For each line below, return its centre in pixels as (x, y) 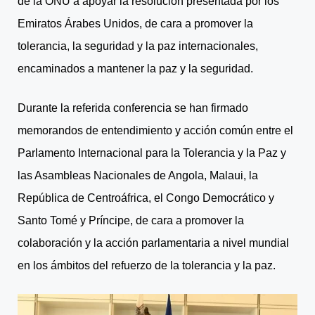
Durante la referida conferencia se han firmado (133, 108)
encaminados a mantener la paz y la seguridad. (135, 68)
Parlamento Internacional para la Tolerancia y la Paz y (152, 153)
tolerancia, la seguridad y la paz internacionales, (138, 46)
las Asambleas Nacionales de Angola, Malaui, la (138, 175)
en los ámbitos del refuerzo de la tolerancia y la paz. (147, 265)
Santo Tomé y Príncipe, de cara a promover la (131, 220)
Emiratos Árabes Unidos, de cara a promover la (135, 23)
